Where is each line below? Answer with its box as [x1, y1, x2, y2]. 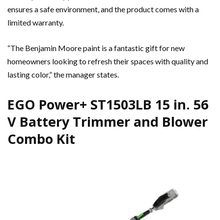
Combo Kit [7, 129, 75, 148]
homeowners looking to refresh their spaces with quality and [7, 56, 208, 66]
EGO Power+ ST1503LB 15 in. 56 [7, 95, 208, 113]
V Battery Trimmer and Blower [7, 112, 208, 131]
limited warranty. [7, 17, 64, 27]
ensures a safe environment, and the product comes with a [7, 4, 199, 14]
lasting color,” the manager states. [7, 69, 119, 79]
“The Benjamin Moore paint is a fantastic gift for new [7, 43, 185, 53]
